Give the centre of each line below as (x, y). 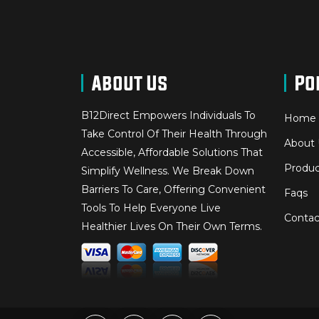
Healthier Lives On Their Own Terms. (172, 226)
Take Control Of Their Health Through (174, 134)
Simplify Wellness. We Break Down (168, 171)
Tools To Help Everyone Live (151, 208)
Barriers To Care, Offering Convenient (173, 189)
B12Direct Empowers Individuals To (168, 115)
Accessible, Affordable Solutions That (172, 152)
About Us (130, 83)
